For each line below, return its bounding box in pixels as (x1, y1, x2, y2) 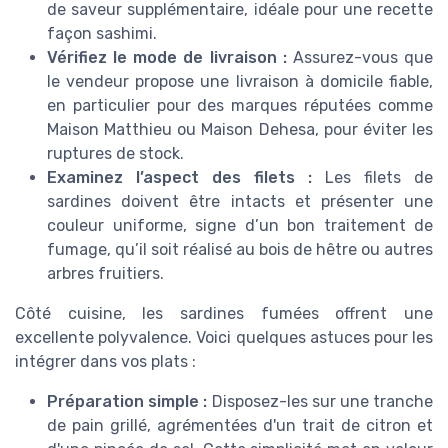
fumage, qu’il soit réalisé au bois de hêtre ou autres (47, 240, 433, 260)
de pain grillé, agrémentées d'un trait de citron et (47, 416, 433, 436)
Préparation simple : (47, 392, 208, 412)
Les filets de (312, 168, 433, 188)
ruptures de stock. (47, 144, 184, 164)
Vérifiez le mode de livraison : (47, 48, 287, 68)
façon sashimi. (47, 24, 157, 44)
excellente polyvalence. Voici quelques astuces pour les (15, 328, 433, 348)
